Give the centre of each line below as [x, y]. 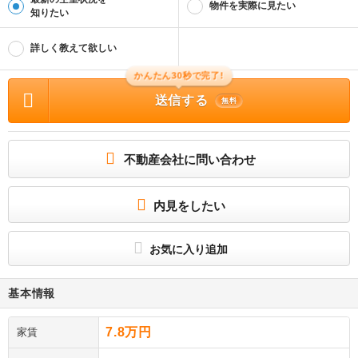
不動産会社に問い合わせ [190, 160]
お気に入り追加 [187, 250]
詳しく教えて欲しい [74, 48]
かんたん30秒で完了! [179, 77]
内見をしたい [189, 206]
